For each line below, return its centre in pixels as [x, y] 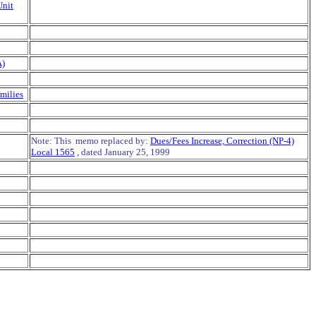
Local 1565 [53, 152]
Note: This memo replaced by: [91, 141]
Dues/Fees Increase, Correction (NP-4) [222, 141]
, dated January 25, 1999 [122, 152]
